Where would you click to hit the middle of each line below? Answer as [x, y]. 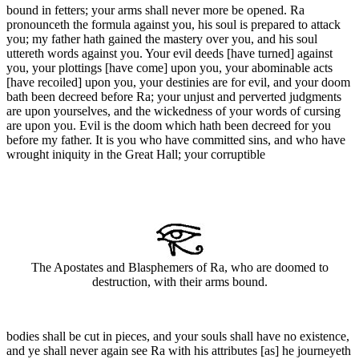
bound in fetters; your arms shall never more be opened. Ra [155, 10]
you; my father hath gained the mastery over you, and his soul [162, 39]
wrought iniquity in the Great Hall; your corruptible [136, 155]
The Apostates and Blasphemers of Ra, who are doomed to [179, 268]
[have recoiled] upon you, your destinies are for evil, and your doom [178, 83]
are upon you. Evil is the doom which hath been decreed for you [169, 126]
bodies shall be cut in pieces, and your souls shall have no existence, [178, 337]
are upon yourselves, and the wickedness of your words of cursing [173, 111]
